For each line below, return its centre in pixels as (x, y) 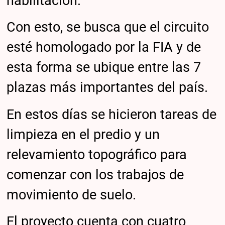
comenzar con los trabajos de (95, 175)
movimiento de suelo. (72, 195)
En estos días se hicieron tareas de (112, 114)
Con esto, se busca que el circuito (108, 27)
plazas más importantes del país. (107, 88)
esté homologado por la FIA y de (104, 47)
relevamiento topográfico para (97, 154)
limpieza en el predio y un (83, 134)
